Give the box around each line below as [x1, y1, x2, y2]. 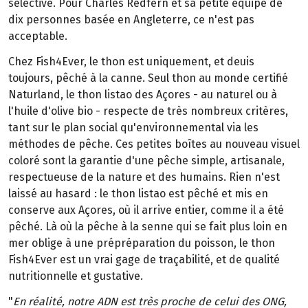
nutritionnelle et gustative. [8, 269, 143, 283]
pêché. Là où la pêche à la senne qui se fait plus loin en [8, 220, 287, 234]
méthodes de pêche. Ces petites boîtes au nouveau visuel [8, 137, 300, 151]
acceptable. [8, 30, 67, 43]
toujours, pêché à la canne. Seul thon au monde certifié [8, 71, 288, 85]
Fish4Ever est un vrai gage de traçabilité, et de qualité [8, 253, 280, 267]
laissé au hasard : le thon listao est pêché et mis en [8, 187, 268, 201]
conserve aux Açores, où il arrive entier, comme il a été [8, 203, 284, 217]
